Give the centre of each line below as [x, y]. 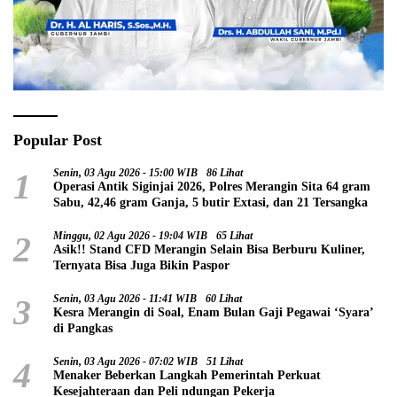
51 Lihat [225, 361]
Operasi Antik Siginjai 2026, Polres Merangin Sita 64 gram [212, 186]
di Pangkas [83, 328]
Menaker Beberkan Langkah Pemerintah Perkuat [187, 375]
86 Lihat [225, 172]
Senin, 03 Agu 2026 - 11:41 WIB [125, 298]
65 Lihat [234, 235]
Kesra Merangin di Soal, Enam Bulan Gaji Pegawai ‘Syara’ [214, 312]
